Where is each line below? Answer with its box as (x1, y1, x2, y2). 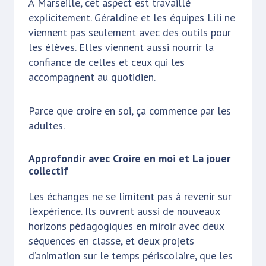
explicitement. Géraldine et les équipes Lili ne (28, 10, 235, 24)
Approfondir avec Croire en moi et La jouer (28, 151, 230, 165)
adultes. (28, 118, 65, 132)
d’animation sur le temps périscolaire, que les (28, 248, 233, 262)
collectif (28, 163, 68, 178)
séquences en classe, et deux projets (28, 233, 194, 248)
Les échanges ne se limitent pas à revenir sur (28, 189, 232, 203)
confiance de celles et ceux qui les (28, 55, 185, 69)
